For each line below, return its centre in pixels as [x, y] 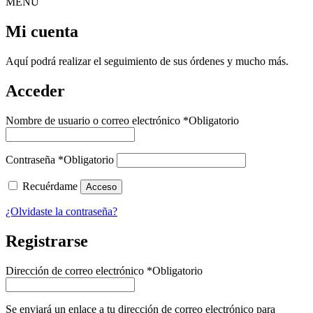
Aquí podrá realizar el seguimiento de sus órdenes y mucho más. [147, 61]
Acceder [35, 91]
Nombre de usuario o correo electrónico [94, 120]
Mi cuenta [42, 32]
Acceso [101, 187]
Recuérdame [50, 186]
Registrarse [47, 241]
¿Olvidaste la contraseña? [61, 211]
